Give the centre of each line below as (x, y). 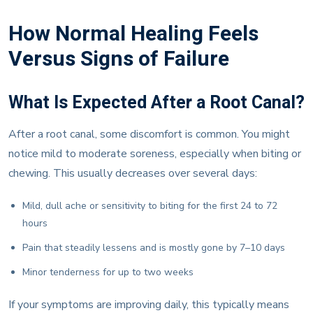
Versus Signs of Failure (119, 59)
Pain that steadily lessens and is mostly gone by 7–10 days (154, 247)
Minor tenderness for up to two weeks (108, 272)
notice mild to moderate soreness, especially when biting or (155, 153)
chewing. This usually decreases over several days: (133, 173)
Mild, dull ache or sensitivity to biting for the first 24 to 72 (150, 205)
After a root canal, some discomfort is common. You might (149, 134)
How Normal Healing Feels (133, 34)
